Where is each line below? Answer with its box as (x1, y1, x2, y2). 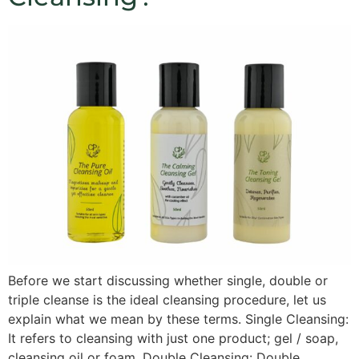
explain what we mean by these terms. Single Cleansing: (8, 311, 349, 328)
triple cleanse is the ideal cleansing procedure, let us (8, 292, 326, 309)
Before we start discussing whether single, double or (8, 272, 328, 289)
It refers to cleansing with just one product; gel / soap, (8, 330, 338, 347)
